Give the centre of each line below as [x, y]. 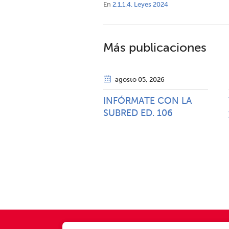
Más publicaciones [155, 48]
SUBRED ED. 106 [138, 113]
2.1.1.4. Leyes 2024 [140, 5]
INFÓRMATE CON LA [147, 101]
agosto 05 [130, 80]
